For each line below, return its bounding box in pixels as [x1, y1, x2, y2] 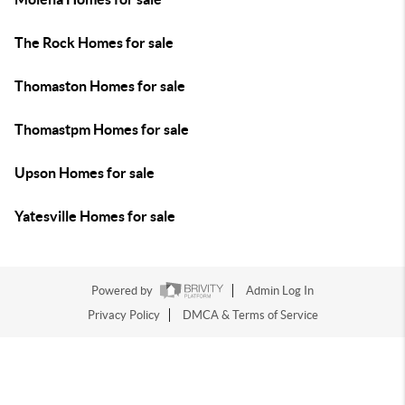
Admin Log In [246, 284, 314, 298]
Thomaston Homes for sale [14, 78, 185, 94]
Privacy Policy [87, 308, 160, 323]
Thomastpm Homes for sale [14, 121, 189, 137]
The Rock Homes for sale [14, 34, 174, 51]
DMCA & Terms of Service [182, 308, 318, 323]
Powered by [91, 284, 155, 298]
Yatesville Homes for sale [14, 208, 175, 224]
